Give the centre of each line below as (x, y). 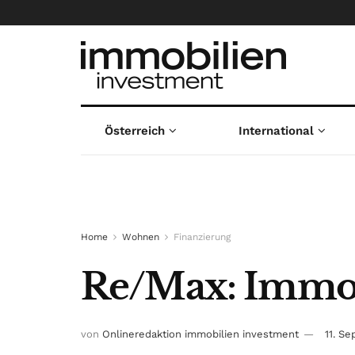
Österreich (134, 131)
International (277, 131)
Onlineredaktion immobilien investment (200, 334)
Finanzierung (202, 237)
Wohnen (141, 237)
